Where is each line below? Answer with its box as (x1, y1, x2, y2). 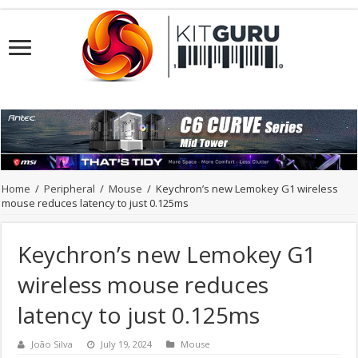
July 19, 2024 (101, 338, 153, 351)
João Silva (31, 338, 74, 351)
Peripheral (44, 181, 96, 197)
